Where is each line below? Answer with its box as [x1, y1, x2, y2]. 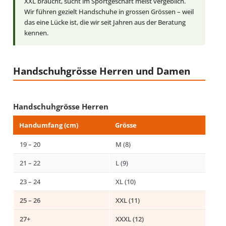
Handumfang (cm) [19, 121, 78, 130]
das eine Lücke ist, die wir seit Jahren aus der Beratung [24, 17, 186, 27]
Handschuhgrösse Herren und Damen [13, 64, 190, 78]
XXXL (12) [116, 214, 144, 224]
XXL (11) [116, 196, 140, 205]
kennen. [24, 28, 48, 37]
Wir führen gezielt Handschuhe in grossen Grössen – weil [24, 7, 194, 16]
